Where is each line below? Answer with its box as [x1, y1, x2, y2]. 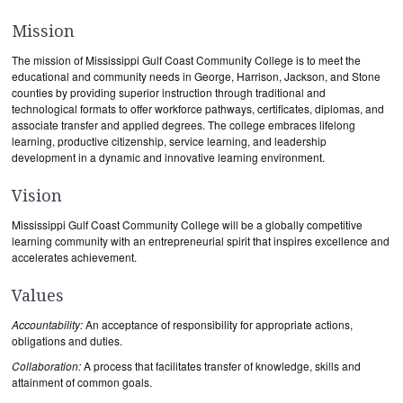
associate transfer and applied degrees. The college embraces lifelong [12, 117, 355, 132]
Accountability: [12, 317, 85, 332]
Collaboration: [12, 358, 84, 373]
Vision [12, 186, 62, 205]
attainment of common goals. [12, 374, 152, 390]
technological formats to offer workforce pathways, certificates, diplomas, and [12, 101, 384, 116]
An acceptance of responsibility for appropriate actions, [85, 317, 353, 332]
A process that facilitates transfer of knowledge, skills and [84, 358, 361, 373]
